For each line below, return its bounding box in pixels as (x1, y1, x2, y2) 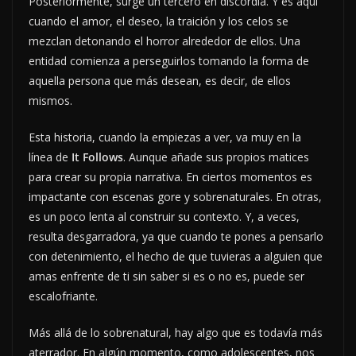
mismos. (29, 93, 72, 109)
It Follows (72, 149, 123, 165)
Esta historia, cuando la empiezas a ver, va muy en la (29, 130, 301, 145)
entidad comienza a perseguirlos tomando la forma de (29, 53, 309, 69)
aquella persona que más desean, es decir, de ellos (29, 73, 291, 89)
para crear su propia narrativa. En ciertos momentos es (29, 169, 312, 185)
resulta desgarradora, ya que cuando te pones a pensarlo (29, 229, 323, 245)
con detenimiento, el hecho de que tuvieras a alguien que (29, 249, 323, 265)
